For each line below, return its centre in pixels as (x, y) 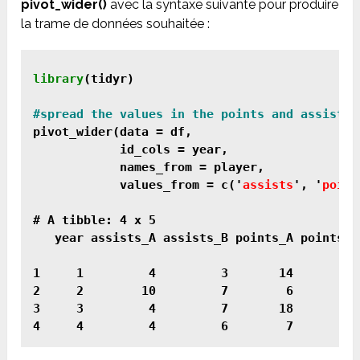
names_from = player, (153, 168)
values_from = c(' (138, 185)
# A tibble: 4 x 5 (95, 221)
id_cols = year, (135, 150)
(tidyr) (109, 79)
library (59, 79)
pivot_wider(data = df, (117, 132)
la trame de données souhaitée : (116, 24)
